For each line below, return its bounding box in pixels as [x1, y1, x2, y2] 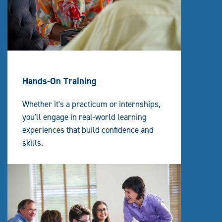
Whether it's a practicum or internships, [22, 99, 161, 110]
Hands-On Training [22, 75, 97, 88]
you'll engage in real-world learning [22, 111, 147, 123]
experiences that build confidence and [22, 124, 154, 136]
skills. [22, 137, 43, 149]
